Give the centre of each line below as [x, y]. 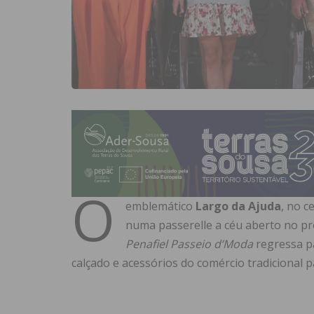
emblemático [161, 206]
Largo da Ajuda [238, 206]
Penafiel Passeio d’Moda [189, 244]
